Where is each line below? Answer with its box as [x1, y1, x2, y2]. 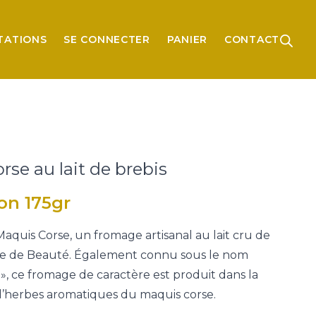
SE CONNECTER [63, 33, 150, 46]
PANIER [166, 33, 207, 46]
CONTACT [224, 33, 279, 46]
